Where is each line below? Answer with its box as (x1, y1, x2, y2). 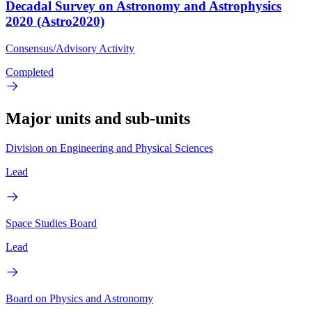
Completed (6, 65, 54, 78)
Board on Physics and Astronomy (6, 292, 153, 304)
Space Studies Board (6, 217, 97, 229)
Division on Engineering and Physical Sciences (6, 141, 213, 154)
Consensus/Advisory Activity (6, 42, 134, 54)
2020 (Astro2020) (6, 13, 104, 29)
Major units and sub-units (6, 109, 190, 127)
